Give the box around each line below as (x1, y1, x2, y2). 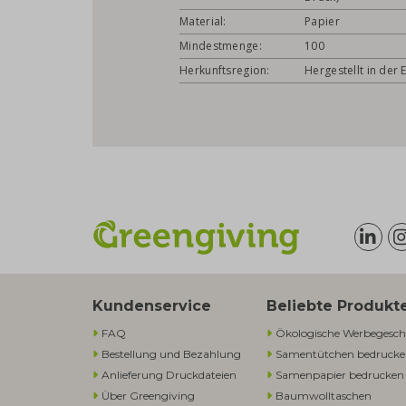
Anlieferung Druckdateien (101, 368, 237, 382)
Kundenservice (92, 297, 211, 315)
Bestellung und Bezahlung (101, 347, 241, 362)
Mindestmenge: (179, 38, 262, 54)
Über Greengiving (101, 389, 195, 403)
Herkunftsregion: (179, 63, 270, 79)
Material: (179, 14, 227, 30)
